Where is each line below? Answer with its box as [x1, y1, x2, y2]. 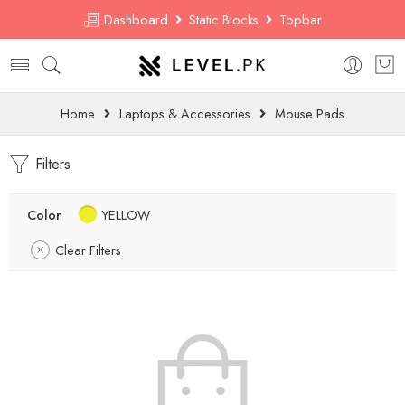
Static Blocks [182, 10, 266, 29]
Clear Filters [55, 240, 121, 259]
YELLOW [101, 205, 150, 224]
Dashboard [100, 10, 175, 29]
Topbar [272, 10, 322, 29]
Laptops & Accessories [119, 104, 250, 123]
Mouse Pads [275, 104, 344, 123]
